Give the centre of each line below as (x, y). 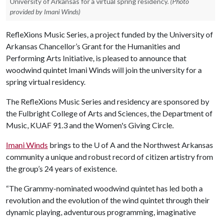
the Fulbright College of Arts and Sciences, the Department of (109, 113)
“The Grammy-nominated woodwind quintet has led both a (104, 188)
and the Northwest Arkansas (164, 145)
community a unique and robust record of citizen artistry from (110, 157)
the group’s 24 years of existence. (61, 168)
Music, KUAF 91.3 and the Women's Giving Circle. (90, 125)
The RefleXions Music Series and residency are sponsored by (108, 101)
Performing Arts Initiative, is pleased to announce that (96, 58)
